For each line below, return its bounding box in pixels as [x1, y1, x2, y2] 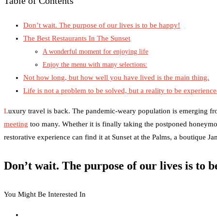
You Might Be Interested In [4, 190, 86, 198]
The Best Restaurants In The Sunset [23, 34, 130, 42]
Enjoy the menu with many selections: [43, 61, 147, 68]
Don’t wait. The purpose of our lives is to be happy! [23, 21, 180, 29]
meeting [4, 120, 28, 128]
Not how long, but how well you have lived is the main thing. [23, 73, 209, 81]
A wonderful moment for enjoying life [43, 47, 148, 55]
